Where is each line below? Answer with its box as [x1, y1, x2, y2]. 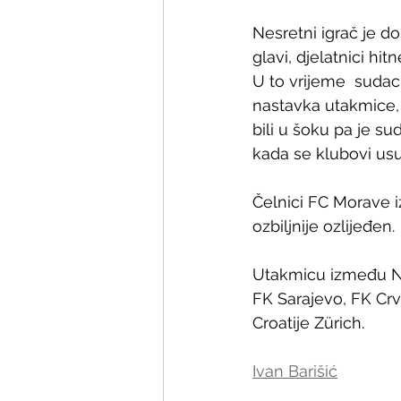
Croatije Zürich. [252, 312, 364, 332]
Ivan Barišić [252, 361, 337, 380]
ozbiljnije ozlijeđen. [252, 216, 395, 235]
